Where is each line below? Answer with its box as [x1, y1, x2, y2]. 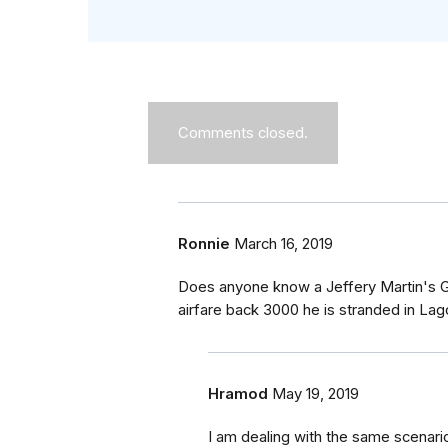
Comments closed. [178, 124, 308, 143]
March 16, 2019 [234, 235, 333, 254]
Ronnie [178, 235, 230, 254]
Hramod [208, 385, 268, 404]
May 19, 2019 [272, 385, 359, 404]
